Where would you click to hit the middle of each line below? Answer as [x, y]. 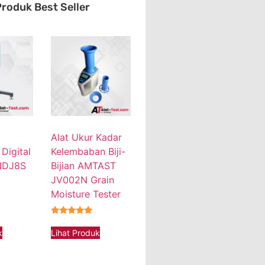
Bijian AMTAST [84, 166]
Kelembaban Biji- [88, 152]
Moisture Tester [86, 194]
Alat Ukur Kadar [87, 138]
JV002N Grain [83, 180]
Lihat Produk [76, 232]
